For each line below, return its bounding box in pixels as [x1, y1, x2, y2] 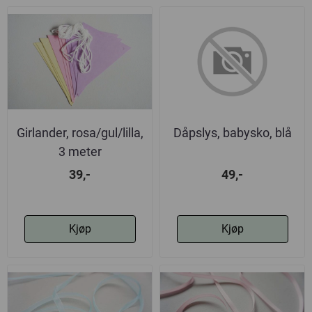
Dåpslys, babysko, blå [173, 125, 292, 140]
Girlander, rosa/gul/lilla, [16, 125, 143, 140]
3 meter [58, 143, 102, 159]
